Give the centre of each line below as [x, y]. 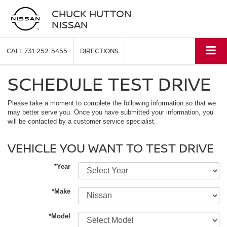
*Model [60, 216]
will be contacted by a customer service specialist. [82, 122]
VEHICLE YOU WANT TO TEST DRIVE [111, 148]
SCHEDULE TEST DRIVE [109, 84]
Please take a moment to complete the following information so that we [112, 103]
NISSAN [70, 24]
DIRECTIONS [99, 51]
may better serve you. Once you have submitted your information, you [110, 112]
